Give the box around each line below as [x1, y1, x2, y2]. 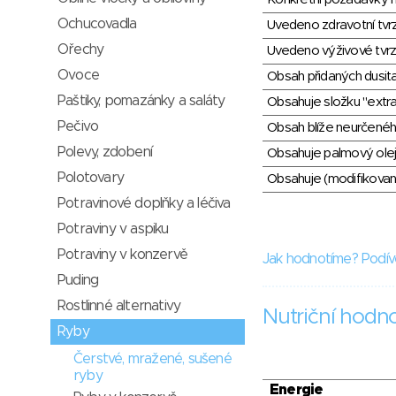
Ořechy [57, 42, 104, 57]
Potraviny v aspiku [57, 222, 169, 236]
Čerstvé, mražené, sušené [73, 352, 232, 366]
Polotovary [57, 171, 124, 185]
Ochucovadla [57, 17, 137, 31]
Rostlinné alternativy [57, 299, 181, 313]
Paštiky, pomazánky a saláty [57, 94, 225, 108]
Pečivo [57, 119, 99, 133]
